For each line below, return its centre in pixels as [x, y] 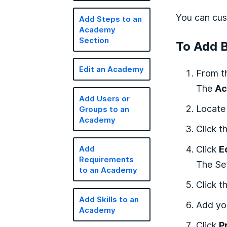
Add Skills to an [109, 199]
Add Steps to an [111, 19]
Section [94, 40]
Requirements [107, 159]
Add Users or [105, 98]
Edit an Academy [112, 69]
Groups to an [104, 109]
